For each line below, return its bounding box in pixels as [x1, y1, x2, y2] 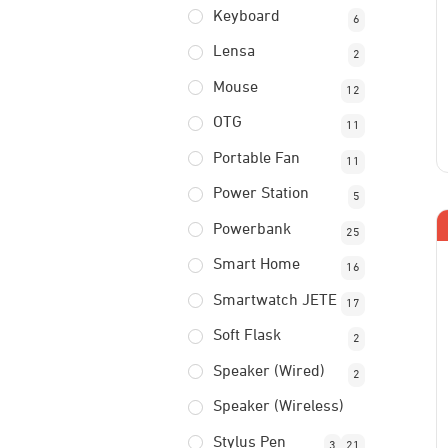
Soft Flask [212, 328, 281, 344]
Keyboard [212, 8, 280, 25]
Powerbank [212, 221, 291, 238]
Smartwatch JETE [212, 292, 337, 309]
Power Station [212, 186, 309, 202]
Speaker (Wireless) [212, 399, 344, 415]
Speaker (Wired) [212, 363, 325, 380]
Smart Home [212, 257, 300, 273]
